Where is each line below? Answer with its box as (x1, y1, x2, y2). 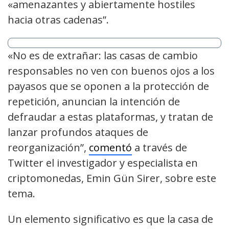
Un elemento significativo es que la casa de (8, 212, 213, 226)
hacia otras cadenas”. (8, 13, 109, 27)
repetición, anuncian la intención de (8, 95, 180, 109)
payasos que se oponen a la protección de (8, 79, 209, 94)
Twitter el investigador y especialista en (8, 156, 198, 170)
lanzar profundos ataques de (8, 125, 148, 140)
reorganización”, (8, 141, 89, 155)
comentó (89, 141, 132, 155)
